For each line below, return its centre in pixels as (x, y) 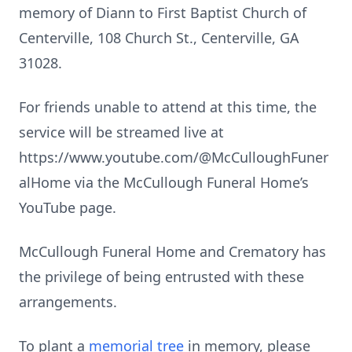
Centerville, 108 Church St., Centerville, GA (159, 38)
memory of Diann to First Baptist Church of (163, 13)
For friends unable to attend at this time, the (168, 107)
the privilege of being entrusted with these (161, 277)
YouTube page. (68, 207)
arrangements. (68, 302)
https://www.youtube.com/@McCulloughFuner (174, 157)
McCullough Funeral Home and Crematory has (172, 251)
